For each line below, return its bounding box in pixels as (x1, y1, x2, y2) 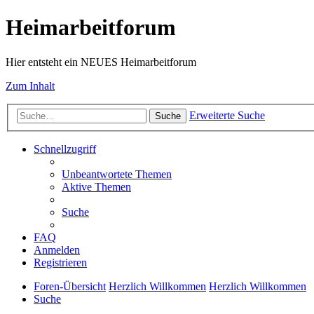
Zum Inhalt (6, 79, 55, 92)
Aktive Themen (62, 181, 131, 193)
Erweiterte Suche (189, 109, 265, 122)
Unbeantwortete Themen (62, 168, 172, 181)
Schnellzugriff (34, 143, 96, 156)
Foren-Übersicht (34, 280, 106, 293)
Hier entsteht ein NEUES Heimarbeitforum (6, 55, 196, 68)
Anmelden (34, 244, 80, 257)
